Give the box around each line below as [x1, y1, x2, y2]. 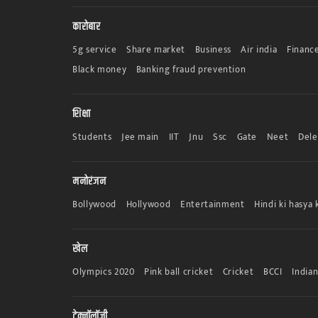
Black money [72, 61, 127, 77]
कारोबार [72, 18, 101, 35]
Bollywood [72, 196, 116, 212]
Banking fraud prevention [136, 61, 246, 77]
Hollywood [126, 196, 171, 212]
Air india [241, 41, 278, 57]
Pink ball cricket [144, 263, 214, 280]
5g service [72, 41, 117, 57]
